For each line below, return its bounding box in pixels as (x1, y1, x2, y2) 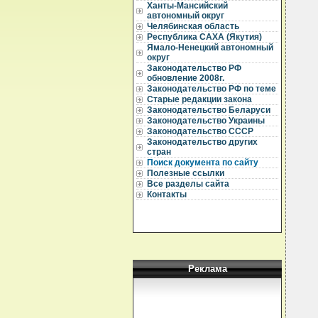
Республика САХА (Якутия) (147, 32, 262, 42)
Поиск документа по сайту (147, 158, 258, 168)
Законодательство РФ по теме (147, 84, 276, 94)
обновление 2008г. (147, 73, 224, 83)
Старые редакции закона (147, 94, 252, 104)
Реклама (187, 263, 227, 274)
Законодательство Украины (147, 116, 265, 126)
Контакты (147, 190, 187, 199)
